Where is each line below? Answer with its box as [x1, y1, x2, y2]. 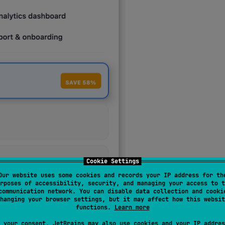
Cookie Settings [86, 157, 139, 165]
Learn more [114, 203, 150, 211]
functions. [75, 203, 115, 211]
